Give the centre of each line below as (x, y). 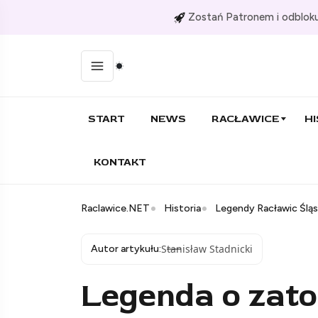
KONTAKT (120, 163)
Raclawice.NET (115, 209)
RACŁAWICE (245, 119)
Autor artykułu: (126, 249)
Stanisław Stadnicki (207, 249)
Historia (182, 209)
